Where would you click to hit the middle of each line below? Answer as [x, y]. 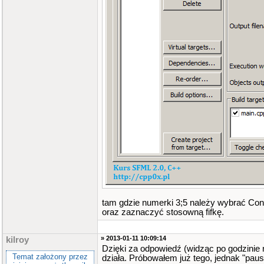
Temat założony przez [50, 257]
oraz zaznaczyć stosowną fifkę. [163, 212]
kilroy [17, 240]
